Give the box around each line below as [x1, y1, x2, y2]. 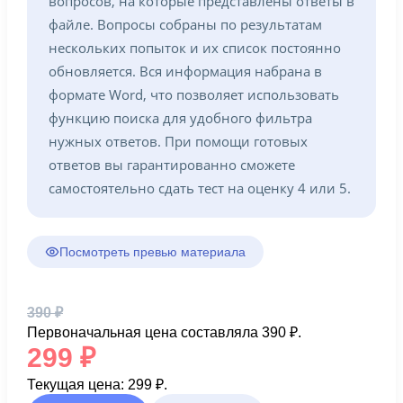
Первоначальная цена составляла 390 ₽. [27, 325, 301, 340]
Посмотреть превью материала [59, 245, 246, 259]
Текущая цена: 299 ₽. [27, 377, 167, 392]
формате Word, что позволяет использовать [49, 85, 339, 103]
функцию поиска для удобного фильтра [49, 109, 312, 127]
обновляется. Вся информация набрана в [49, 62, 322, 80]
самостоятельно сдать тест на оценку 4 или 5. [49, 179, 351, 197]
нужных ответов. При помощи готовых [49, 132, 308, 150]
